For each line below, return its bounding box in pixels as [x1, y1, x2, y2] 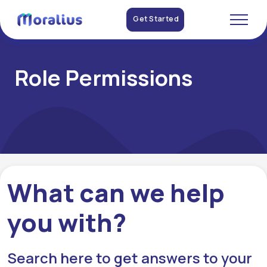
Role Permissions [14, 63, 193, 92]
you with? [7, 205, 126, 240]
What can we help [7, 175, 225, 210]
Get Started [133, 14, 179, 24]
